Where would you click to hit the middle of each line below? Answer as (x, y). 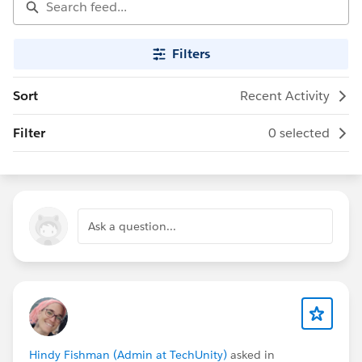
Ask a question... (132, 226)
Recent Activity (285, 96)
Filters (191, 54)
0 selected (299, 133)
